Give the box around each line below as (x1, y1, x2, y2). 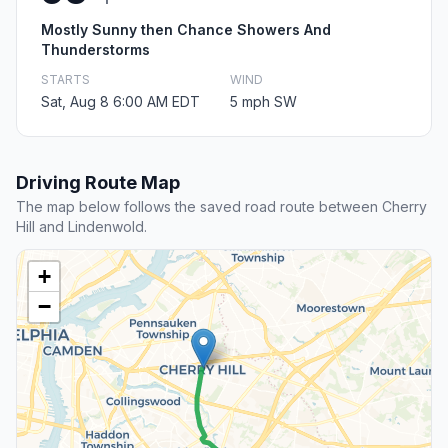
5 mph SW (230, 93, 297, 111)
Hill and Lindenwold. (16, 218, 147, 236)
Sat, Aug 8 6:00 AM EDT (41, 93, 200, 111)
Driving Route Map (16, 172, 180, 194)
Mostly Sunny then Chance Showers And (41, 21, 331, 39)
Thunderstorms (41, 41, 150, 59)
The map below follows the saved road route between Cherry (16, 198, 427, 216)
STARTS (41, 72, 90, 88)
